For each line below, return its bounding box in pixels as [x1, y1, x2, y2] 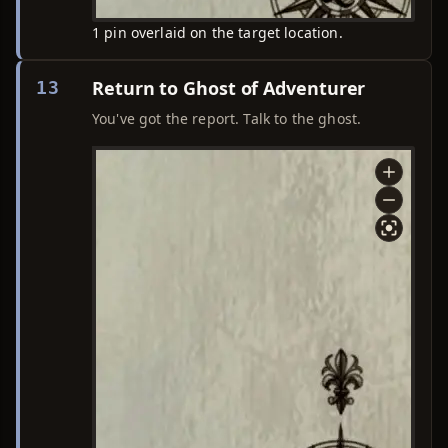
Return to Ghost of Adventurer [92, 76, 366, 100]
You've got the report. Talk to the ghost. [92, 109, 362, 128]
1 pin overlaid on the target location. [92, 23, 343, 42]
